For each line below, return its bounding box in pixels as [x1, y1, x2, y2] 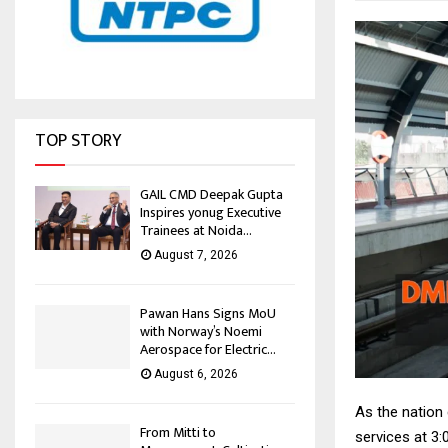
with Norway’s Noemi [140, 320, 262, 344]
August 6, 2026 [154, 367, 238, 382]
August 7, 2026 [154, 248, 238, 263]
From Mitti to [140, 421, 216, 445]
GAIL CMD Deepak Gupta [140, 183, 283, 207]
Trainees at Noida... [140, 219, 252, 243]
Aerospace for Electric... [140, 338, 276, 362]
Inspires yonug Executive [140, 201, 281, 225]
